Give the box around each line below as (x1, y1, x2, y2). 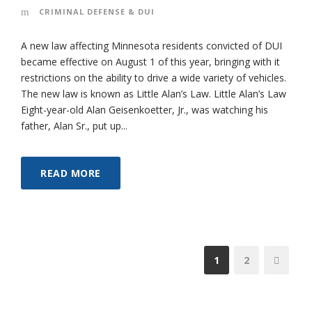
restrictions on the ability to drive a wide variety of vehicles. (21, 70, 286, 84)
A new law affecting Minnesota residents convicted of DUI (21, 38, 282, 52)
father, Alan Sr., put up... (21, 118, 127, 132)
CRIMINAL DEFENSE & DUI (39, 6, 155, 17)
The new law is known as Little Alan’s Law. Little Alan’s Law (21, 86, 286, 100)
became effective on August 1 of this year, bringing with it (21, 54, 280, 68)
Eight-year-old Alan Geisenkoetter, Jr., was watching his (21, 102, 268, 116)
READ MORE (40, 166, 101, 180)
